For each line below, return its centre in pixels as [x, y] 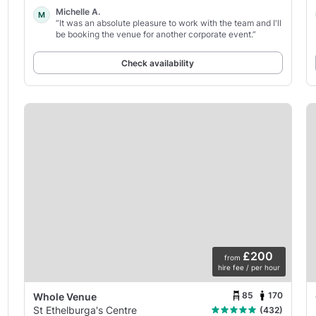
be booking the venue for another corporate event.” [156, 34]
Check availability [158, 63]
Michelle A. [78, 11]
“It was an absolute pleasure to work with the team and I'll [168, 23]
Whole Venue [65, 296]
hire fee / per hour [249, 267]
